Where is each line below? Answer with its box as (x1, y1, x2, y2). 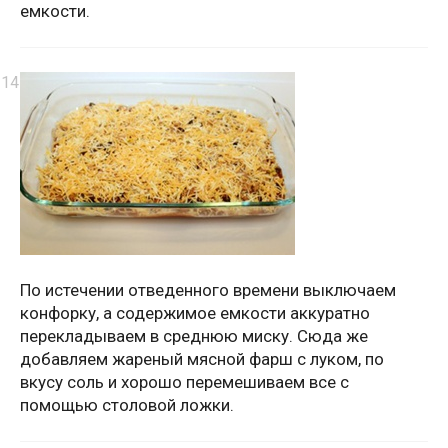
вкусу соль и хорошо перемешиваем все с (20, 372, 349, 393)
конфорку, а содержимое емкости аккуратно (20, 303, 370, 324)
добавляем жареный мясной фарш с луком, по (20, 349, 384, 370)
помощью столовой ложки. (20, 395, 234, 416)
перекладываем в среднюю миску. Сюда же (20, 326, 368, 347)
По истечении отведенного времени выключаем (20, 280, 396, 301)
